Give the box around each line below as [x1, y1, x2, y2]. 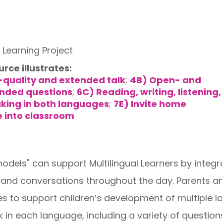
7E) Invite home [113, 98, 186, 110]
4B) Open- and [129, 74, 201, 86]
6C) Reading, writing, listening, [76, 86, 221, 98]
